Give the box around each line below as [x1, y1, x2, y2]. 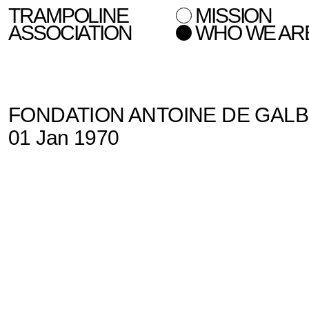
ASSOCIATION [8, 21, 132, 44]
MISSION [195, 4, 272, 27]
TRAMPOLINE [8, 4, 128, 27]
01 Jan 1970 [8, 126, 119, 149]
